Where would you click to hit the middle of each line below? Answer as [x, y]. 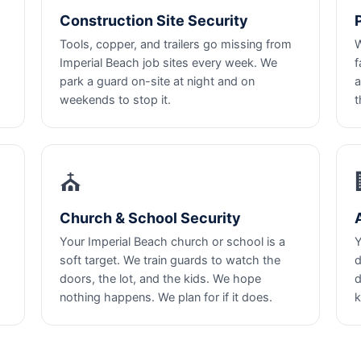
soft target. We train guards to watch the [170, 260]
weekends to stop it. [115, 100]
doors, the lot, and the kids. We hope [160, 279]
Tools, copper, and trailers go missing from [175, 44]
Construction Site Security [154, 21]
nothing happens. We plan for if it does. [166, 297]
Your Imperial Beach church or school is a [172, 242]
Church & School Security [150, 218]
